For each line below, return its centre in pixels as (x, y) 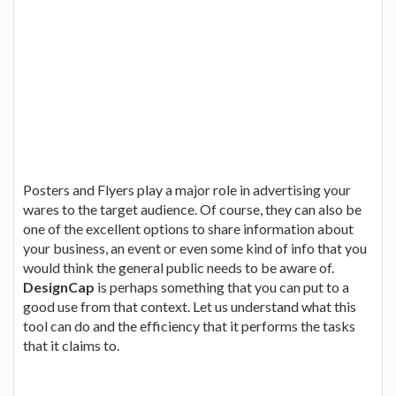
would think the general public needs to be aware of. (179, 267)
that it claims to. (71, 345)
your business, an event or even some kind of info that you (195, 247)
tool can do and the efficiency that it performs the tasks (189, 325)
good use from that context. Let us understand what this (190, 306)
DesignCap (59, 286)
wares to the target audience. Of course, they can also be (192, 209)
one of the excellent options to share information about (188, 228)
